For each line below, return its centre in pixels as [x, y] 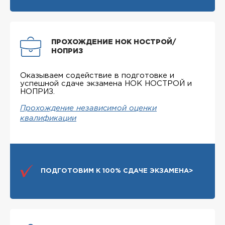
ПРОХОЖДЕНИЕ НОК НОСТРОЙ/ [114, 42]
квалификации [48, 118]
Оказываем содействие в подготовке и [97, 75]
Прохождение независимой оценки [88, 108]
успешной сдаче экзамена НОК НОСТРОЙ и [106, 83]
